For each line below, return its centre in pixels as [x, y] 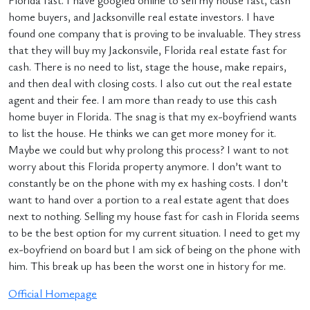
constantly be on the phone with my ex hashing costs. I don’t [148, 183]
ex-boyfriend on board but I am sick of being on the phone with [154, 249]
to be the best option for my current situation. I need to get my [154, 232]
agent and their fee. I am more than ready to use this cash [143, 100]
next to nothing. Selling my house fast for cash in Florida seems [154, 216]
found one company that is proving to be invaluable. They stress [155, 33]
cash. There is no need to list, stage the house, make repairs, [147, 66]
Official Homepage [53, 293]
